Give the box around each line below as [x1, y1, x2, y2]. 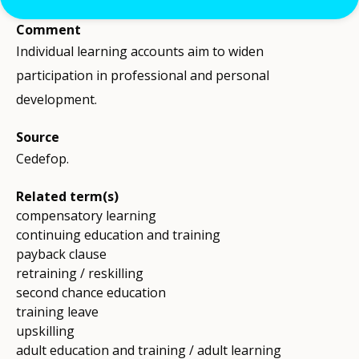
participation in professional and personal [16, 67, 269, 85]
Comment [16, 21, 81, 39]
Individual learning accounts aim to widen [16, 42, 264, 61]
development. [16, 91, 97, 109]
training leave [16, 303, 99, 321]
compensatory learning [16, 207, 156, 225]
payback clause [16, 245, 107, 264]
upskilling [16, 322, 75, 341]
